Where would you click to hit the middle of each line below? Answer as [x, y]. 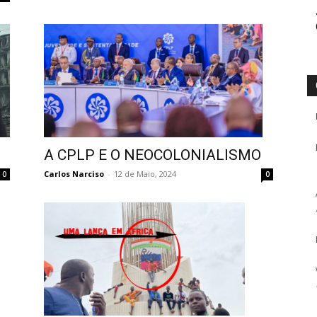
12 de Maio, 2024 [145, 174]
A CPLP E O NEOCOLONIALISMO [152, 155]
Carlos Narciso [74, 174]
